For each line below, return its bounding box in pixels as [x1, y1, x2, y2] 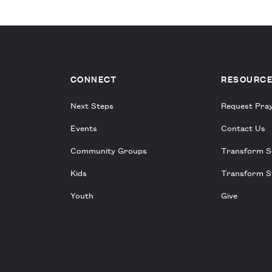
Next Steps [70, 100, 114, 111]
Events [70, 122, 97, 134]
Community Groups [70, 144, 147, 156]
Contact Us [221, 122, 266, 134]
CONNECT [70, 73, 117, 85]
